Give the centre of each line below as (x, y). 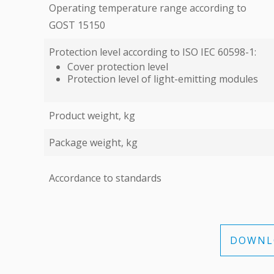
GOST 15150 (77, 25)
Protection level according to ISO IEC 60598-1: (153, 52)
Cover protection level (118, 67)
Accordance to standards (105, 178)
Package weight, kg (93, 143)
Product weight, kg (92, 116)
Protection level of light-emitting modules (163, 79)
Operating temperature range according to (148, 8)
